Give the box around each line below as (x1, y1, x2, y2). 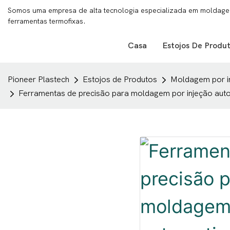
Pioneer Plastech (8, 75, 69, 84)
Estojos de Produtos (83, 75, 157, 84)
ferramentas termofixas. (8, 17, 86, 26)
